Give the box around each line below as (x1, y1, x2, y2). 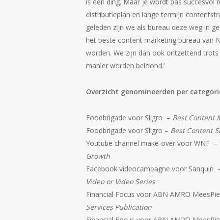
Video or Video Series (86, 177, 155, 186)
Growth (86, 151, 110, 161)
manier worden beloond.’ (86, 61, 165, 70)
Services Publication (86, 202, 152, 212)
